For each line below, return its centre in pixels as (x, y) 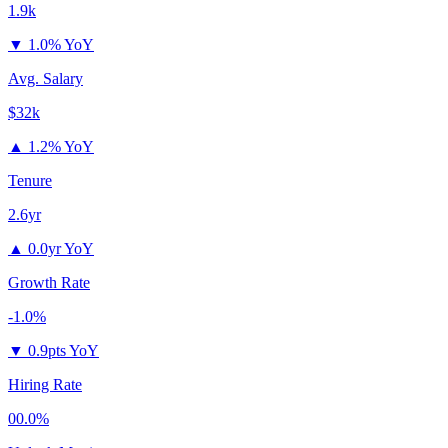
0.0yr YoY (61, 249)
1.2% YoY (61, 147)
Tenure (30, 181)
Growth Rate (49, 283)
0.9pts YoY (63, 351)
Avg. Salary (45, 79)
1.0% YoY (61, 45)
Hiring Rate (45, 385)
